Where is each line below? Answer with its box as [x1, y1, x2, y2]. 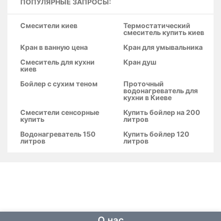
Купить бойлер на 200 [123, 108, 200, 116]
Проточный [123, 79, 164, 88]
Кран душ [123, 58, 156, 66]
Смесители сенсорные [20, 108, 99, 116]
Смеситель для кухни [20, 58, 95, 66]
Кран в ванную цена [20, 43, 88, 51]
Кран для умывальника [123, 43, 203, 51]
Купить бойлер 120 [123, 130, 189, 138]
